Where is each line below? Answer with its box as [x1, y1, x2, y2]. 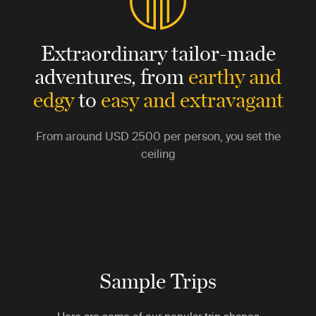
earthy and [188, 61, 281, 90]
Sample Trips [99, 265, 217, 295]
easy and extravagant [100, 84, 284, 114]
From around [35, 130, 105, 142]
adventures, [35, 61, 136, 90]
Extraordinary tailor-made [40, 37, 276, 67]
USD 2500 [104, 130, 161, 142]
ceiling [140, 147, 176, 160]
